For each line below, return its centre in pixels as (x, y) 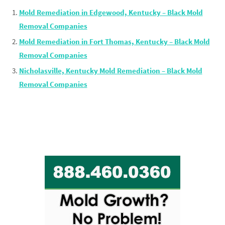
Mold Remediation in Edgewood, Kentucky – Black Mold (111, 13)
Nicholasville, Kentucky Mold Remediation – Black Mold (110, 71)
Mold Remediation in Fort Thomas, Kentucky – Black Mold (114, 42)
